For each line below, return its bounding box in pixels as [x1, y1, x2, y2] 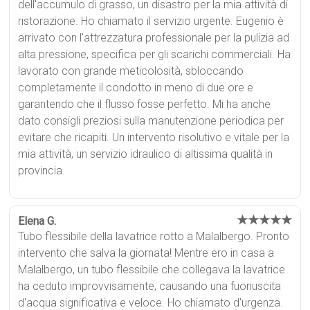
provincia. [18, 163, 66, 177]
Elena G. [18, 214, 57, 228]
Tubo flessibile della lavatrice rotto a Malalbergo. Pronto [18, 229, 290, 243]
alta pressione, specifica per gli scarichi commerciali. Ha [18, 47, 291, 61]
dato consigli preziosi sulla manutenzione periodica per [18, 113, 284, 127]
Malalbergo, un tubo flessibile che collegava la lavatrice [18, 262, 286, 276]
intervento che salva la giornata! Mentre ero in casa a [18, 246, 275, 259]
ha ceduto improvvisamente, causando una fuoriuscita [18, 279, 282, 293]
